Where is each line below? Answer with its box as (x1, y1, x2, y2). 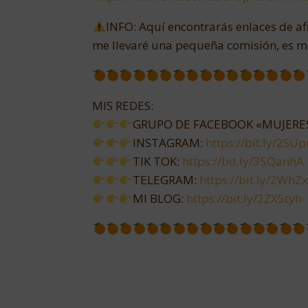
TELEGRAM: (132, 172, 199, 188)
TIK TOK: (132, 153, 182, 169)
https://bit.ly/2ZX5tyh (186, 190, 302, 206)
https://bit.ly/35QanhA (181, 153, 304, 169)
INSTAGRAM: (132, 135, 206, 151)
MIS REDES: (92, 98, 154, 113)
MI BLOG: (132, 190, 186, 206)
